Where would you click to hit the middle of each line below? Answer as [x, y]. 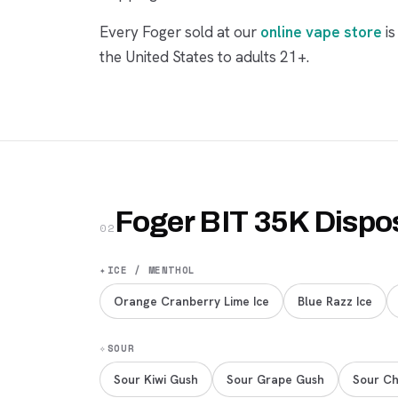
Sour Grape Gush [275, 379]
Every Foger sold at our [180, 32]
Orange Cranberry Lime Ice [191, 301]
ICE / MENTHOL [151, 270]
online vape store [321, 32]
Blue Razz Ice [335, 301]
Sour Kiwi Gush [156, 379]
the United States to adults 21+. [204, 57]
